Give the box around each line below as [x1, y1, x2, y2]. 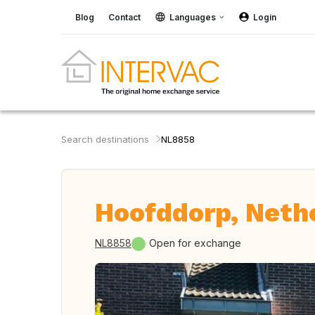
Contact [108, 11, 141, 22]
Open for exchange [149, 237, 241, 249]
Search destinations [61, 134, 149, 145]
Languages [169, 11, 216, 22]
